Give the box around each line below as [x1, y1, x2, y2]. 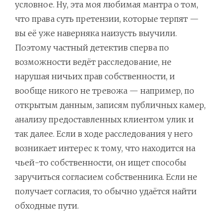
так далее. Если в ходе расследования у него [15, 129, 193, 139]
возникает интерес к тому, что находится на [15, 143, 195, 154]
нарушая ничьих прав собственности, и [15, 71, 175, 82]
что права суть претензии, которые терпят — [15, 14, 199, 24]
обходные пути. [15, 201, 79, 211]
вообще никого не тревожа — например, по [15, 86, 194, 96]
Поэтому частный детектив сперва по [15, 43, 169, 53]
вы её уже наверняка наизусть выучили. [15, 28, 177, 39]
